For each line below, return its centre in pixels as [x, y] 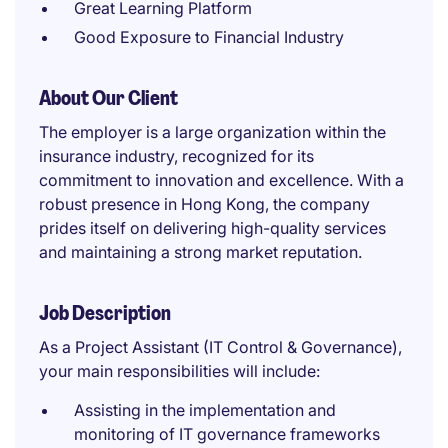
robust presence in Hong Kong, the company [204, 204]
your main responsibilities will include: [179, 371]
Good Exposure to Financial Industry [209, 37]
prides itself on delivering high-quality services [212, 228]
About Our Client [108, 98]
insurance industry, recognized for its [176, 156]
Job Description [105, 313]
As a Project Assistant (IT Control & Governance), [220, 347]
